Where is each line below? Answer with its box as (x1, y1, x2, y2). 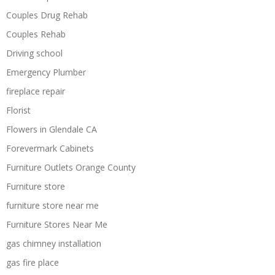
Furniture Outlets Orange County (6, 161, 136, 173)
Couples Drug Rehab (6, 9, 88, 21)
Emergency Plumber (6, 66, 86, 78)
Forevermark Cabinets (6, 142, 94, 154)
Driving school (6, 47, 63, 59)
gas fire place (6, 256, 59, 268)
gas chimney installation (6, 237, 101, 249)
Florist (6, 104, 31, 116)
